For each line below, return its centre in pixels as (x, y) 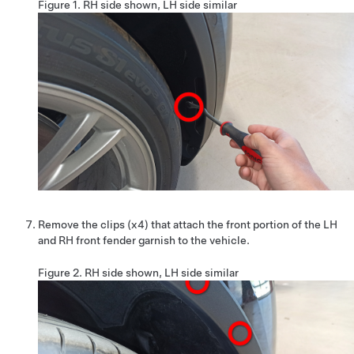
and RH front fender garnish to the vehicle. (144, 240)
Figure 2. (61, 272)
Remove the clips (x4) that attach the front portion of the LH (188, 224)
